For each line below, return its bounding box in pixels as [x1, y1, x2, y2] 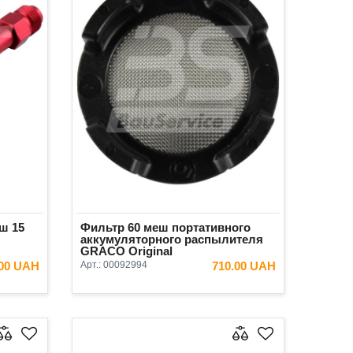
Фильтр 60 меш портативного [80, 221, 251, 235]
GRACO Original [80, 244, 173, 258]
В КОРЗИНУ [198, 288, 252, 299]
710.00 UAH [212, 259, 276, 273]
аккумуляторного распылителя [80, 232, 263, 247]
